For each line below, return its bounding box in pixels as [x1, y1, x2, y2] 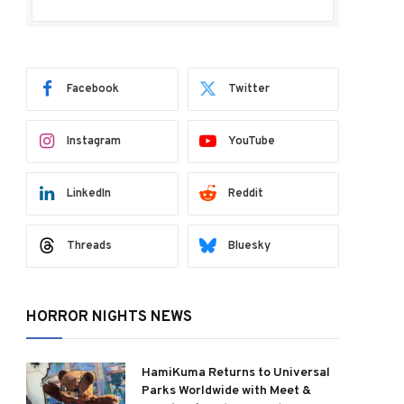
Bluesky [227, 238, 271, 253]
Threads [67, 238, 112, 253]
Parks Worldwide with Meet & [142, 383, 311, 399]
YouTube [227, 133, 275, 149]
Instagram [67, 133, 121, 149]
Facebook [67, 81, 119, 96]
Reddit [227, 186, 263, 201]
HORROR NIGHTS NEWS [26, 308, 192, 327]
